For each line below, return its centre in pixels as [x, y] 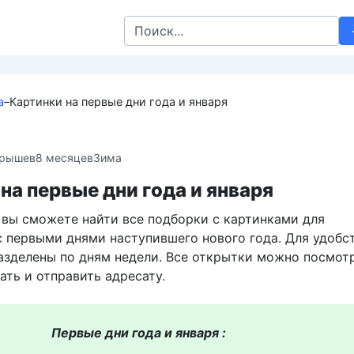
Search [143, 24]
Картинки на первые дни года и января [119, 102]
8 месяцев [64, 157]
